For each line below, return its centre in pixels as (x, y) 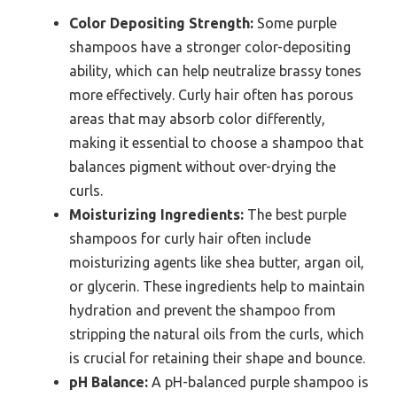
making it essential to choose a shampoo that (216, 143)
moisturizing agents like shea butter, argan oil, (217, 263)
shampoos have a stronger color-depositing (210, 47)
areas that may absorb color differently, (197, 119)
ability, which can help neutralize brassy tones (215, 71)
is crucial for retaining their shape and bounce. (217, 358)
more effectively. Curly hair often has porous (211, 95)
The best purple (295, 215)
